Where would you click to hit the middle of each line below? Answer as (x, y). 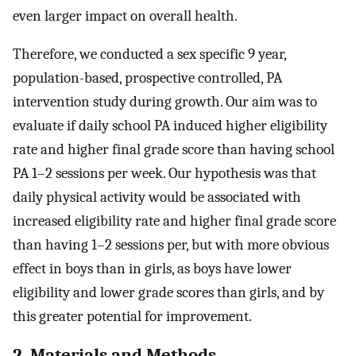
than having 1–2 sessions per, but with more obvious (171, 245)
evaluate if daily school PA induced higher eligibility (170, 126)
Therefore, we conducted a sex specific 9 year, (149, 54)
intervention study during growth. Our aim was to (165, 102)
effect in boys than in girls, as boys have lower (152, 269)
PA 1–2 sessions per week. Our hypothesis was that (164, 174)
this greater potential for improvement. (132, 317)
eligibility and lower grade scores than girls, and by (168, 293)
